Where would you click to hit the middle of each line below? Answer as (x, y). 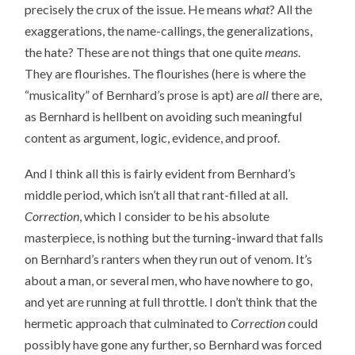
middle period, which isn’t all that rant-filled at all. (157, 194)
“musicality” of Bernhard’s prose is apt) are (141, 94)
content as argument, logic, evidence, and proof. (153, 137)
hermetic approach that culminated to (128, 323)
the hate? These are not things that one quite (145, 52)
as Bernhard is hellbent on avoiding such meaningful (164, 116)
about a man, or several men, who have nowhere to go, (169, 280)
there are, (297, 94)
